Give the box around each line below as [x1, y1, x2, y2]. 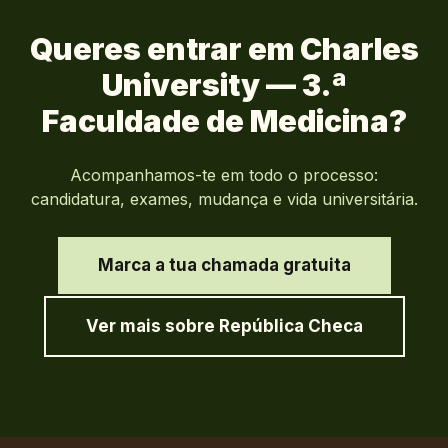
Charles [299, 31, 419, 68]
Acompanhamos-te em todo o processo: [70, 165, 378, 186]
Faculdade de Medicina [41, 103, 389, 140]
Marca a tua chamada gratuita [97, 255, 351, 276]
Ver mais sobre [85, 316, 219, 337]
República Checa [218, 316, 363, 337]
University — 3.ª [102, 67, 346, 104]
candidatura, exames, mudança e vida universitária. [30, 189, 418, 210]
